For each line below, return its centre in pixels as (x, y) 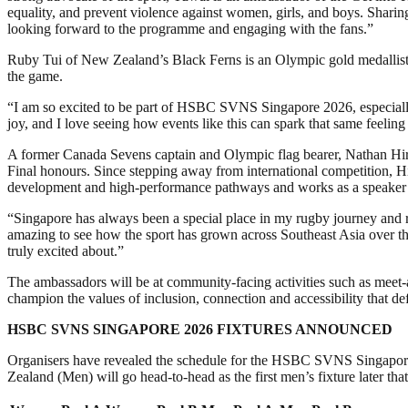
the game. (35, 76)
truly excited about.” (66, 250)
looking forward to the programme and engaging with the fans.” (190, 28)
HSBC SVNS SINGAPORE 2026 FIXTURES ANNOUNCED (200, 329)
